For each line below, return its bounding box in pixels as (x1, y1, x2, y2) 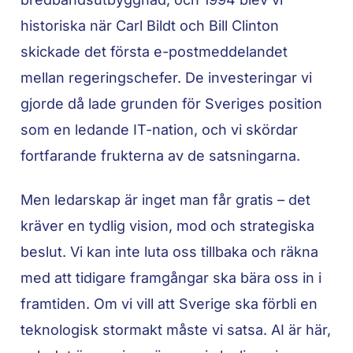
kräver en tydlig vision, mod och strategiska (20, 217, 315, 235)
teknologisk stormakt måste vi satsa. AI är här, (20, 321, 332, 339)
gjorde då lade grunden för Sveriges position (20, 95, 323, 112)
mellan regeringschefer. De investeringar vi (20, 69, 313, 86)
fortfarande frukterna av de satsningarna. (20, 147, 301, 164)
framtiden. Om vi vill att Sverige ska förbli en (20, 295, 318, 313)
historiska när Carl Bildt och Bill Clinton (20, 17, 280, 34)
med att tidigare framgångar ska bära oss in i (20, 269, 322, 287)
